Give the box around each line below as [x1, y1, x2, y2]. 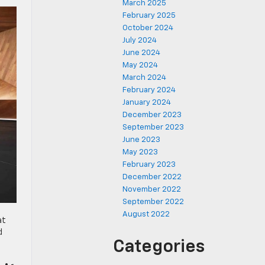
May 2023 [122, 148, 158, 156]
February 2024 [122, 86, 176, 94]
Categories [113, 238, 205, 256]
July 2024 [122, 37, 157, 44]
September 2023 [122, 124, 184, 131]
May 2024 [122, 62, 158, 69]
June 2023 [122, 136, 160, 144]
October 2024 [122, 24, 173, 32]
